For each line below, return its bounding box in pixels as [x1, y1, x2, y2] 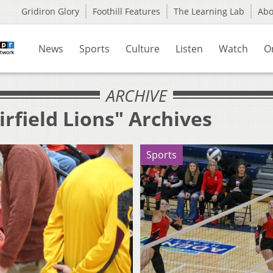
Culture [126, 42, 160, 55]
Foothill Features [93, 5, 160, 17]
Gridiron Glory [21, 5, 79, 17]
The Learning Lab [174, 5, 244, 17]
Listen [175, 42, 203, 55]
